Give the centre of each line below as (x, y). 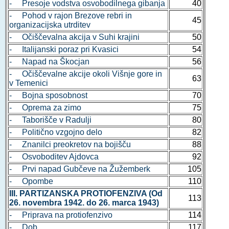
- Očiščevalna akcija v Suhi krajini (74, 37)
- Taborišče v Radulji (50, 120)
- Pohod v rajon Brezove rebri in (70, 15)
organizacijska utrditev (50, 25)
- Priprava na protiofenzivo (61, 215)
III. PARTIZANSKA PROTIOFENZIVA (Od (86, 193)
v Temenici (28, 83)
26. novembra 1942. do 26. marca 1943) (84, 202)
